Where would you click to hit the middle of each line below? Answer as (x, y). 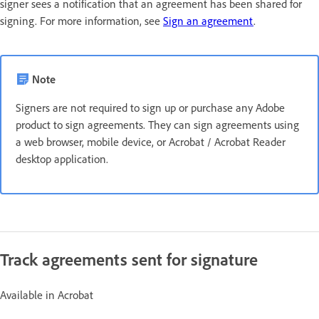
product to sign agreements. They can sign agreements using (157, 125)
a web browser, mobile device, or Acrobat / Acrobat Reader (151, 142)
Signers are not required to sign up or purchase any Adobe (150, 108)
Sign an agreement (208, 21)
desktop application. (62, 159)
